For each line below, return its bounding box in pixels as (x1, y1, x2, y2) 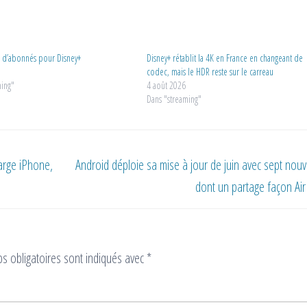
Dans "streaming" (146, 92, 201, 106)
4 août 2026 (146, 78, 186, 92)
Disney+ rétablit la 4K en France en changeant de (146, 51, 303, 64)
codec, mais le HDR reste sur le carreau (146, 64, 273, 78)
